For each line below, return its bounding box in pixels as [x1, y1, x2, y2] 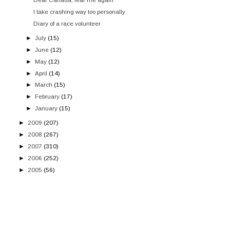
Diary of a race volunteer [33, 20, 101, 27]
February [35, 93, 60, 100]
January [35, 104, 58, 111]
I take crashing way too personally [33, 8, 126, 15]
